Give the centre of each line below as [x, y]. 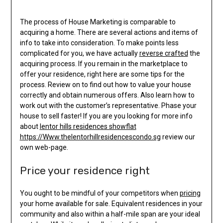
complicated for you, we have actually [79, 54]
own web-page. [44, 148]
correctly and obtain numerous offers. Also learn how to [107, 95]
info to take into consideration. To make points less [99, 43]
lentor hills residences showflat [88, 127]
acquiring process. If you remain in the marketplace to [104, 64]
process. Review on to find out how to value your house [105, 85]
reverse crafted [164, 54]
